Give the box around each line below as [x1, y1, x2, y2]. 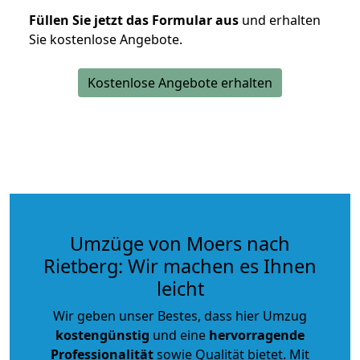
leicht [156, 275, 204, 301]
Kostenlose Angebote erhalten [88, 73, 272, 92]
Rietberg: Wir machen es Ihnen [43, 252, 317, 279]
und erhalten [239, 10, 321, 29]
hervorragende [209, 325, 305, 344]
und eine [149, 325, 209, 344]
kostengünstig [55, 325, 149, 344]
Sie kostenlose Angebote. [29, 30, 182, 48]
